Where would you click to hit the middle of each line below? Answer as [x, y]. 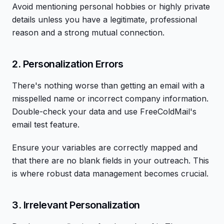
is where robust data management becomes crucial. [110, 173]
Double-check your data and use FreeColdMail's [104, 111]
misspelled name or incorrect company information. [110, 98]
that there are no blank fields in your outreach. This [110, 160]
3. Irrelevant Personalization [76, 205]
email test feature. [46, 124]
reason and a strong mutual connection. [88, 32]
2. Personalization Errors [68, 64]
